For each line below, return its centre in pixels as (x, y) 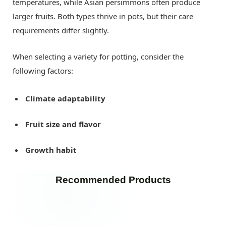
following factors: (43, 70)
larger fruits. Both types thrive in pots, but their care (103, 16)
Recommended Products (113, 180)
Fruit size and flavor (63, 124)
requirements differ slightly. (61, 31)
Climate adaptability (65, 98)
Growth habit (51, 150)
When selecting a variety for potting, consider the (98, 56)
